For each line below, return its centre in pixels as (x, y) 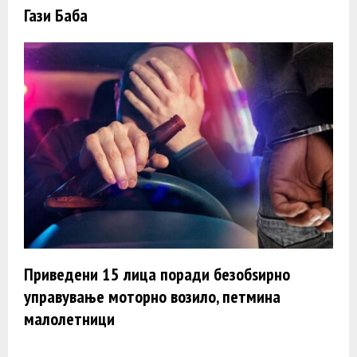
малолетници (69, 318)
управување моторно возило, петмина (152, 296)
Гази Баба (56, 16)
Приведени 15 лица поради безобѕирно (157, 274)
